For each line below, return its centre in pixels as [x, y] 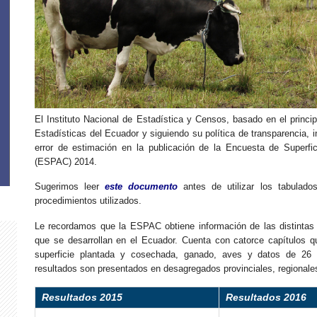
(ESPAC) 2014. [66, 161]
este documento [142, 187]
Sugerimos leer [70, 187]
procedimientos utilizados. [88, 201]
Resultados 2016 [266, 298]
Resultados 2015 [82, 298]
